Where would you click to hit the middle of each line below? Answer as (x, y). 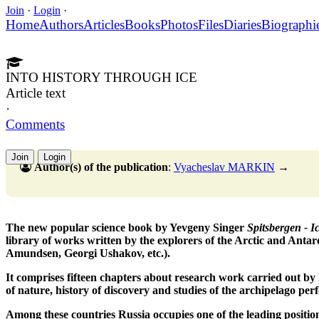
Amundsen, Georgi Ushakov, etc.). (88, 253)
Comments (35, 124)
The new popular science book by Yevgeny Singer (126, 227)
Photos (179, 24)
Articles (104, 24)
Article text (36, 93)
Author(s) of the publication (101, 167)
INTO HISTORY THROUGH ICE (101, 77)
